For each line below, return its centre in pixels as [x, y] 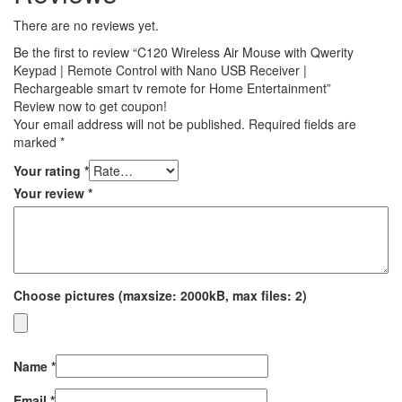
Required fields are [302, 123]
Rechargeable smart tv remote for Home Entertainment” [172, 87]
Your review [51, 192]
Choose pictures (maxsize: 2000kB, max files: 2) [160, 295]
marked [37, 141]
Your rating [49, 170]
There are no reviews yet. [86, 25]
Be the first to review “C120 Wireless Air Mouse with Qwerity [184, 52]
